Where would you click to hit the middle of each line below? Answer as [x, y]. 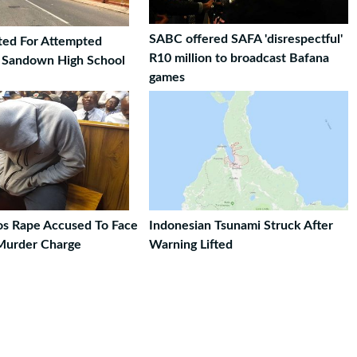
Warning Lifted [191, 245]
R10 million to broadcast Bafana [239, 58]
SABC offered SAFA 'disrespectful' [246, 39]
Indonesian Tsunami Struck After [241, 226]
